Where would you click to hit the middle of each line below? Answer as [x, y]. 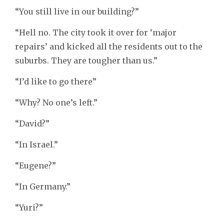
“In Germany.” [43, 187]
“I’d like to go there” [56, 82]
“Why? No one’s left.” [56, 103]
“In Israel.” [36, 145]
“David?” [32, 124]
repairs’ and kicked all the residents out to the [109, 47]
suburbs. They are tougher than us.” [86, 61]
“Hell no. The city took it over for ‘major [96, 33]
